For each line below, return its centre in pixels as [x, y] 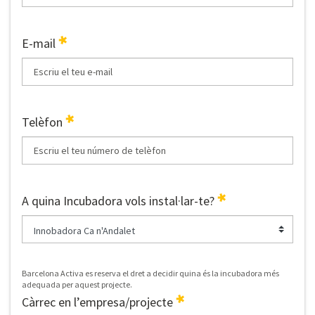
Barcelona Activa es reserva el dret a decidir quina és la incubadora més [150, 274]
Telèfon [44, 122]
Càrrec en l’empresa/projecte [99, 302]
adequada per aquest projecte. [77, 285]
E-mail [40, 44]
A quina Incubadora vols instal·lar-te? [120, 201]
